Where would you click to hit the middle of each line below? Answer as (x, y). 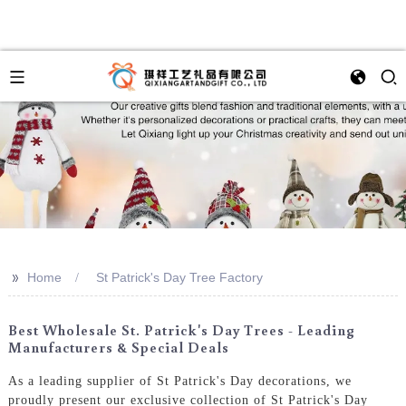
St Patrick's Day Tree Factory (179, 277)
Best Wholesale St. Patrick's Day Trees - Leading (181, 330)
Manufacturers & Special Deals (118, 347)
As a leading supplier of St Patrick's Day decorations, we (179, 381)
